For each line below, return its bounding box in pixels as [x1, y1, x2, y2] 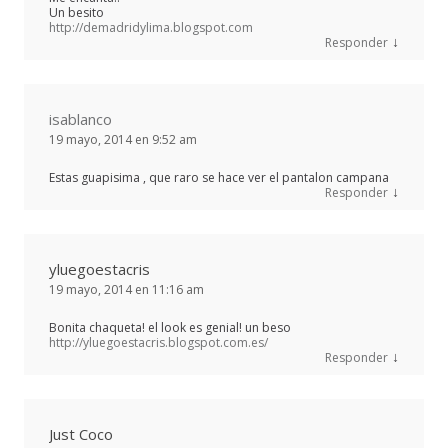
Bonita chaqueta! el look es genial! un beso [49, 319, 291, 337]
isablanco [49, 109, 112, 130]
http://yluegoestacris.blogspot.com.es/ [49, 334, 268, 352]
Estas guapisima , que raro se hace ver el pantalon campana [49, 169, 389, 187]
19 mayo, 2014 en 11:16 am [49, 281, 204, 299]
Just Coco [49, 424, 113, 445]
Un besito [49, 4, 104, 22]
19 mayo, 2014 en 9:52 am [49, 131, 197, 149]
